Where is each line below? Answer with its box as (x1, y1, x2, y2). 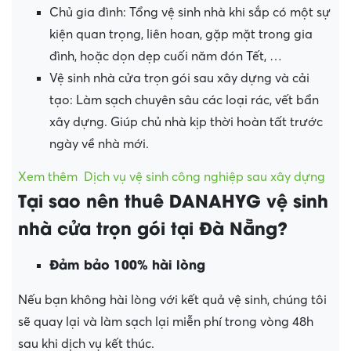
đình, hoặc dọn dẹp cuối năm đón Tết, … (49, 49, 282, 64)
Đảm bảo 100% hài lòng (49, 255, 205, 273)
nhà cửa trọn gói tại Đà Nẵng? (18, 215, 288, 241)
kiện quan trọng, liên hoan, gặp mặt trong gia (49, 27, 313, 42)
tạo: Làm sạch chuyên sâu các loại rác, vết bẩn (49, 93, 319, 108)
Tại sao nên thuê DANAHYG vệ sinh (18, 187, 328, 213)
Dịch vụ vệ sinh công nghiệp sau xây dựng (84, 170, 325, 185)
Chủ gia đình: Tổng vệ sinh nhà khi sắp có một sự (49, 5, 331, 20)
